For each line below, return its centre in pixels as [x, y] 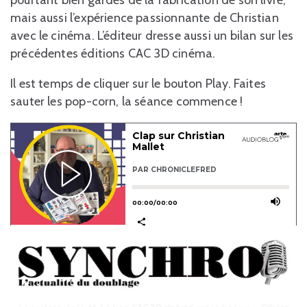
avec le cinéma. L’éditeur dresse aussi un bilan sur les [152, 36]
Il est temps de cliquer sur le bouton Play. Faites [138, 84]
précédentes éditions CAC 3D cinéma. [113, 53]
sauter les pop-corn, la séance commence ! [127, 101]
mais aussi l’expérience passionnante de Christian [145, 18]
